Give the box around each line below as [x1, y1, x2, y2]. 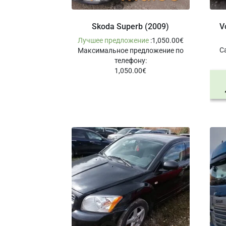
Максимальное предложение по [77, 46, 184, 55]
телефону [114, 56, 145, 65]
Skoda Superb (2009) [92, 22, 169, 32]
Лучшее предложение [77, 36, 150, 45]
